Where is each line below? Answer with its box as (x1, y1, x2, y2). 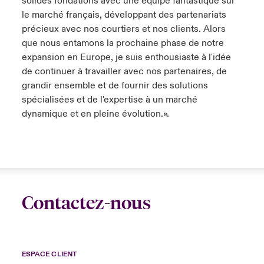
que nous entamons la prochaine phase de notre (21, 37, 224, 49)
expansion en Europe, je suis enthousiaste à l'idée (21, 51, 231, 63)
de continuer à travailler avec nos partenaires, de (21, 65, 227, 77)
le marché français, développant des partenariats (21, 9, 226, 21)
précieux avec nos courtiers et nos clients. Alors (21, 23, 226, 35)
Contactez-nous (21, 192, 151, 214)
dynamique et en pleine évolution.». (21, 108, 169, 120)
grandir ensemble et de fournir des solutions (21, 80, 208, 91)
